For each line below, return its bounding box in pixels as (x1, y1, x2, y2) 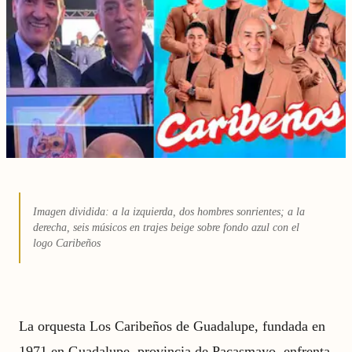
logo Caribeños (33, 236, 101, 250)
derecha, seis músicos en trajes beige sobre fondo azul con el (33, 221, 299, 234)
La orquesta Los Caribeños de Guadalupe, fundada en (19, 318, 325, 334)
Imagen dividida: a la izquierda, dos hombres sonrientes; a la (33, 205, 305, 218)
